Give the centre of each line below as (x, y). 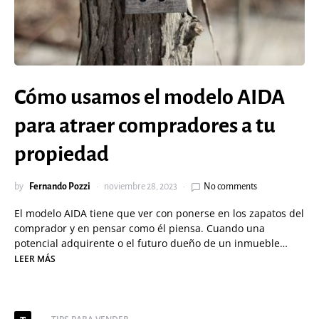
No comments (230, 187)
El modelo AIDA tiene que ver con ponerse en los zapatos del (159, 213)
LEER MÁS (35, 259)
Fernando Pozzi (60, 187)
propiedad (62, 154)
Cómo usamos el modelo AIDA (150, 97)
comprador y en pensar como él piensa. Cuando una (140, 228)
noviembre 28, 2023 (141, 187)
